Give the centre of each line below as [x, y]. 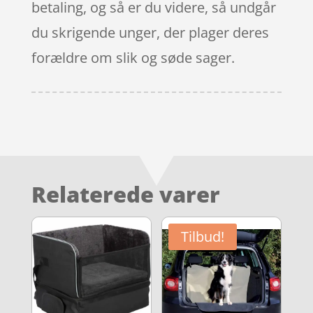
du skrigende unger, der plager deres [150, 32]
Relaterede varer [125, 194]
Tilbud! [203, 236]
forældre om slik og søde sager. [133, 57]
